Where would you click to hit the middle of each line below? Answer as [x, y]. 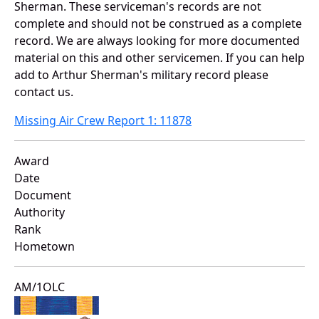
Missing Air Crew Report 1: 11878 [103, 121]
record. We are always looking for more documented [157, 41]
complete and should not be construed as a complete [158, 24]
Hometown [45, 247]
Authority [40, 213]
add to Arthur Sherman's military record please [141, 75]
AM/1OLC [40, 287]
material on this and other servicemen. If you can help [159, 58]
